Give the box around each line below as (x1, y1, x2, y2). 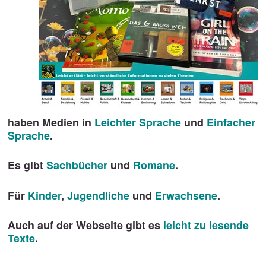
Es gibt (7, 157, 46, 173)
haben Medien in (7, 114, 94, 130)
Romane (132, 157, 175, 173)
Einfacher (206, 114, 255, 130)
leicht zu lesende (163, 217, 249, 233)
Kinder (27, 187, 61, 203)
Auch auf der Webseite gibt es (7, 217, 163, 233)
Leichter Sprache (94, 114, 181, 130)
